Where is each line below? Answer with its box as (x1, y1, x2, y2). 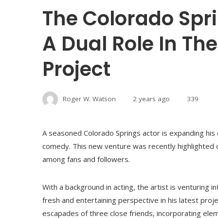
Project (42, 55, 110, 83)
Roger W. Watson (63, 94, 116, 104)
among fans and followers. (42, 154, 130, 164)
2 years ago (133, 94, 170, 104)
